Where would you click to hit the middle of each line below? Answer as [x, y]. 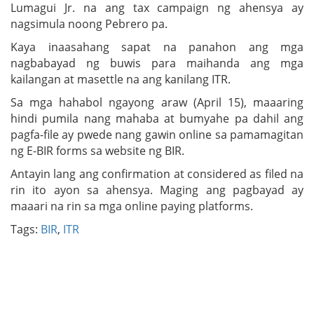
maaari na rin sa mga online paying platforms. [132, 206]
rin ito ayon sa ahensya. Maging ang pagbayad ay [157, 190]
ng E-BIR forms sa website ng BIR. [97, 150]
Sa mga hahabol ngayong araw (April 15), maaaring [157, 102]
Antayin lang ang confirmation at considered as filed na [157, 173]
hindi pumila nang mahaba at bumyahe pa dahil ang [157, 118]
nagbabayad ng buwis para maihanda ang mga [157, 63]
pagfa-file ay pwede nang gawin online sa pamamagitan [157, 134]
